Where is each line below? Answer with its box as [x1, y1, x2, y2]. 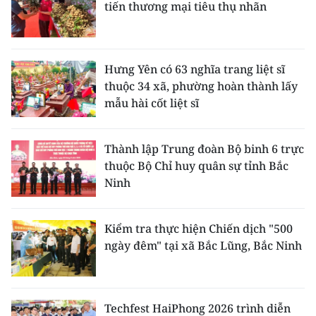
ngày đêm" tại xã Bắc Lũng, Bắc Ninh [104, 237, 302, 253]
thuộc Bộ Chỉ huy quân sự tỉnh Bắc [104, 157, 288, 174]
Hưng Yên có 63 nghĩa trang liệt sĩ [104, 61, 285, 77]
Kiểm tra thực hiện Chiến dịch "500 [104, 220, 293, 236]
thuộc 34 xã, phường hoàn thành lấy [104, 78, 298, 94]
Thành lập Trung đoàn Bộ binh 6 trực [104, 140, 304, 157]
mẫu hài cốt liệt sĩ [104, 95, 199, 111]
